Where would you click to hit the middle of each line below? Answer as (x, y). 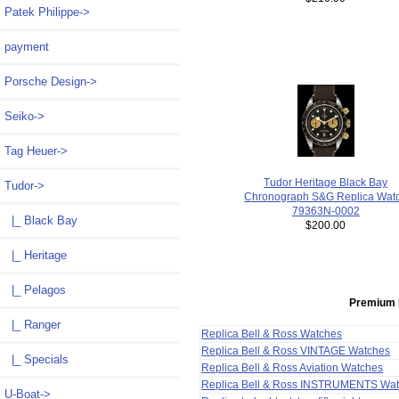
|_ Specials (37, 360)
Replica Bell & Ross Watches (272, 334)
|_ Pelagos (35, 290)
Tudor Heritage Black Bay (326, 183)
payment (27, 47)
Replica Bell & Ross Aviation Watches (293, 368)
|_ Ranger (33, 325)
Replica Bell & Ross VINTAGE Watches (296, 351)
